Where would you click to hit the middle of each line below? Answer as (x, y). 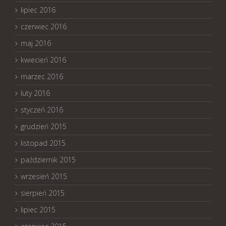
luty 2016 (35, 93)
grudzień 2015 (44, 126)
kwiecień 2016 (43, 60)
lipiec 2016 (38, 10)
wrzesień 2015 (44, 176)
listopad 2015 (43, 143)
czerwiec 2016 (44, 26)
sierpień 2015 (43, 193)
